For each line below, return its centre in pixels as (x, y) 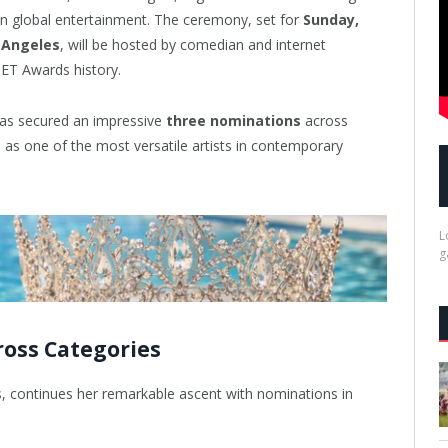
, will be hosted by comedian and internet (193, 44)
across (324, 120)
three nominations (233, 120)
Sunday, (331, 19)
